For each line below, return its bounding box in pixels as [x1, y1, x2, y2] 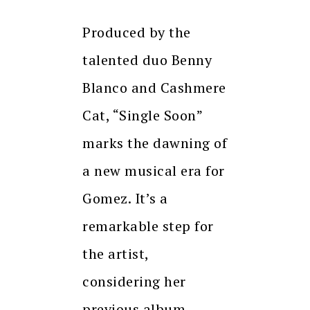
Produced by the [82, 23, 191, 42]
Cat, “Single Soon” [82, 106, 202, 125]
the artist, [82, 244, 149, 264]
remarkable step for [82, 217, 214, 236]
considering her [82, 272, 186, 291]
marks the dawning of [82, 134, 227, 153]
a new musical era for [82, 161, 225, 181]
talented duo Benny [82, 51, 212, 70]
